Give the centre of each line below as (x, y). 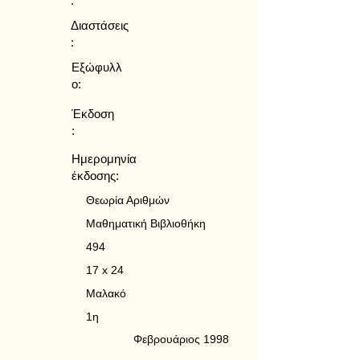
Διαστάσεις (100, 25)
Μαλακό (106, 293)
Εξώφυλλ (97, 67)
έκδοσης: (95, 176)
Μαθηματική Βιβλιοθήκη (146, 223)
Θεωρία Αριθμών (128, 200)
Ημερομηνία (104, 159)
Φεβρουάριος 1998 (181, 339)
